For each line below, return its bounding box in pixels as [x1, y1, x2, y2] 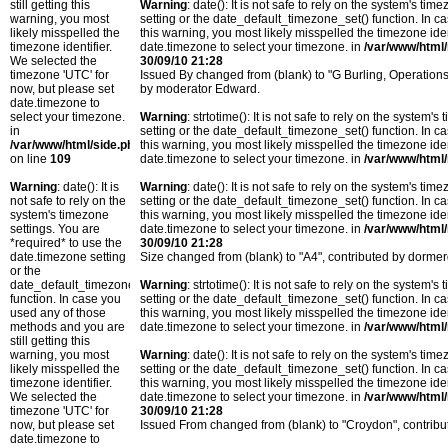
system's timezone [10, 208, 109, 222]
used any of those [10, 306, 106, 320]
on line [10, 152, 50, 166]
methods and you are [10, 320, 125, 334]
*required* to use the [10, 236, 122, 250]
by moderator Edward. [140, 82, 260, 97]
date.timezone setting [10, 250, 126, 264]
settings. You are [10, 222, 100, 236]
